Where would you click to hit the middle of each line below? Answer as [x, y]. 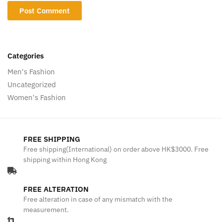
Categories [26, 56]
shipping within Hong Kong [65, 159]
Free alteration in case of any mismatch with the [98, 199]
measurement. [46, 209]
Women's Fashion [37, 97]
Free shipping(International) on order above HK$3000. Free [116, 149]
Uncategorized [32, 84]
